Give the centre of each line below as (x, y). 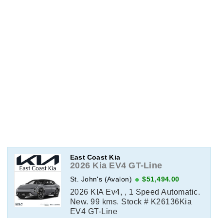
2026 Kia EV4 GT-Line (116, 165)
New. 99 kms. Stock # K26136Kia (131, 202)
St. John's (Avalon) (101, 179)
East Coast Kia (95, 157)
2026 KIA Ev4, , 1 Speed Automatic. (135, 192)
